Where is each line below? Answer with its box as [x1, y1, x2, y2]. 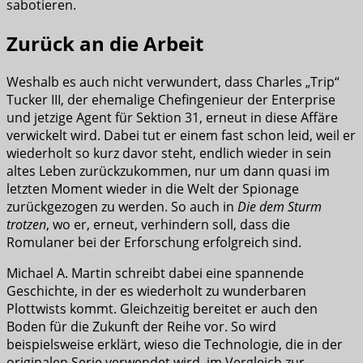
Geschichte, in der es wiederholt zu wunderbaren [6, 281, 306, 300]
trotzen [6, 215, 46, 233]
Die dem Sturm [237, 197, 322, 216]
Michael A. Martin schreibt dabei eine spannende [6, 263, 304, 282]
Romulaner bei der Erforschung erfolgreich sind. [6, 233, 301, 251]
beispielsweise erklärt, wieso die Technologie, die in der [6, 335, 343, 353]
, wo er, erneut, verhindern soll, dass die [46, 215, 290, 233]
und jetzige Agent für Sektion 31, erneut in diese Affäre [6, 108, 338, 126]
